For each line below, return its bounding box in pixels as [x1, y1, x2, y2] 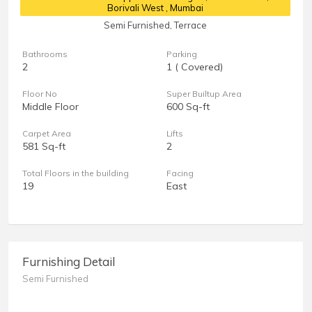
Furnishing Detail [22, 254, 115, 270]
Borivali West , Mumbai [107, 2, 203, 14]
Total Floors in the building [22, 168, 129, 179]
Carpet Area [22, 128, 71, 139]
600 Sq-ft [166, 100, 210, 114]
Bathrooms [22, 49, 68, 60]
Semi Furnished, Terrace [104, 19, 207, 31]
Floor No [22, 88, 57, 100]
